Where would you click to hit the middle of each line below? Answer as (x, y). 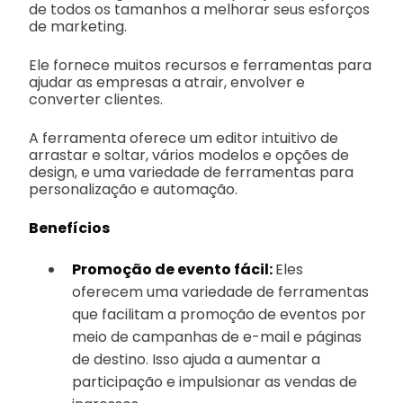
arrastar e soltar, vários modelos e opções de (189, 155)
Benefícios (69, 228)
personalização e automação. (133, 189)
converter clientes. (96, 99)
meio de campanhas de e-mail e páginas (217, 336)
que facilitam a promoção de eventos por (219, 314)
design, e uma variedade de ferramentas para (191, 172)
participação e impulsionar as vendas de (215, 381)
